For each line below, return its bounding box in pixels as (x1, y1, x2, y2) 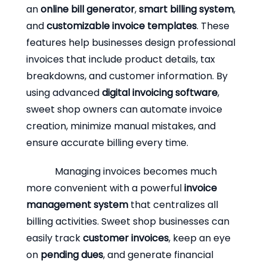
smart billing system (139, 2, 234, 16)
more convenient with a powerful (26, 181, 184, 195)
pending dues (41, 247, 103, 262)
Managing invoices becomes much (55, 164, 217, 178)
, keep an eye (169, 231, 231, 245)
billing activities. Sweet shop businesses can (26, 214, 229, 228)
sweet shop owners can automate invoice (26, 102, 222, 116)
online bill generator (41, 2, 135, 16)
